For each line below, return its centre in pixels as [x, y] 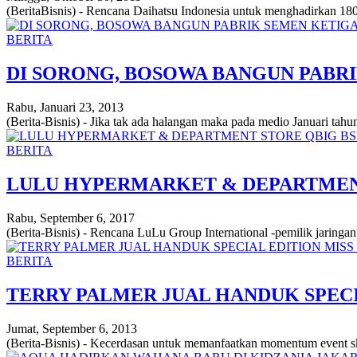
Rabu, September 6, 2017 [71, 218]
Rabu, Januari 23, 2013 [65, 107]
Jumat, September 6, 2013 [72, 328]
